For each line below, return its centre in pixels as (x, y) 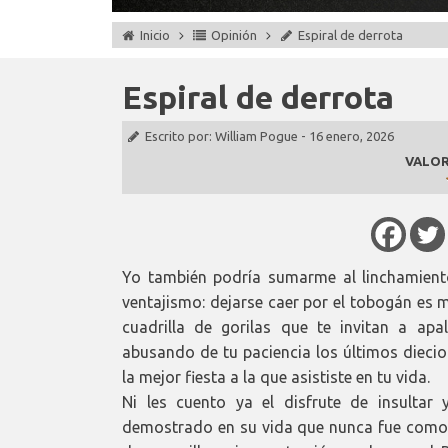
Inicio (155, 35)
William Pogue (256, 136)
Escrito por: (180, 136)
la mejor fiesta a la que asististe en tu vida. (276, 376)
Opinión (234, 35)
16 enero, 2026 (351, 136)
